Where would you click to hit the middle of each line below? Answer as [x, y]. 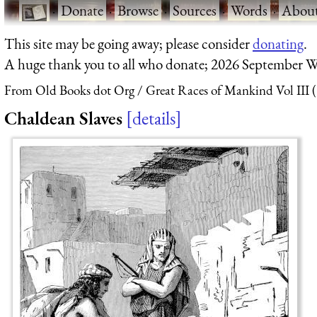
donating [278, 43]
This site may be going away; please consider [128, 43]
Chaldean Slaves [63, 118]
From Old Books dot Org [69, 91]
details [154, 118]
